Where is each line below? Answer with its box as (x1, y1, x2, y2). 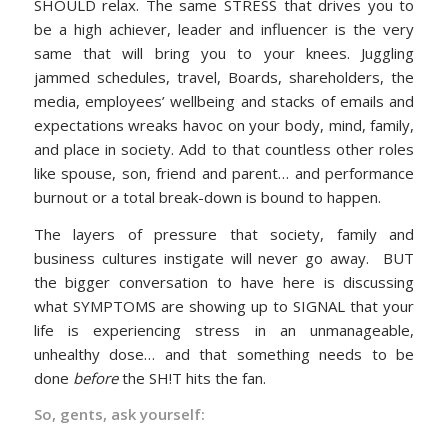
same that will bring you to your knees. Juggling (33, 42, 415, 63)
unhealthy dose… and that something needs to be (33, 343, 415, 364)
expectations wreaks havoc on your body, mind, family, (33, 114, 415, 135)
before (72, 367, 118, 388)
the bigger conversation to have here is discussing (33, 271, 415, 292)
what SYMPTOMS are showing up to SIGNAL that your (33, 295, 415, 316)
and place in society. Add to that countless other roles (33, 138, 415, 159)
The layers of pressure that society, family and (33, 223, 415, 244)
